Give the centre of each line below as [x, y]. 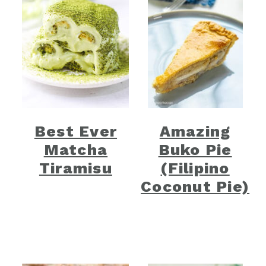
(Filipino [195, 168]
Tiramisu [75, 168]
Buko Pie [195, 150]
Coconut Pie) [195, 186]
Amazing [195, 131]
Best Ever [76, 131]
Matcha [76, 150]
